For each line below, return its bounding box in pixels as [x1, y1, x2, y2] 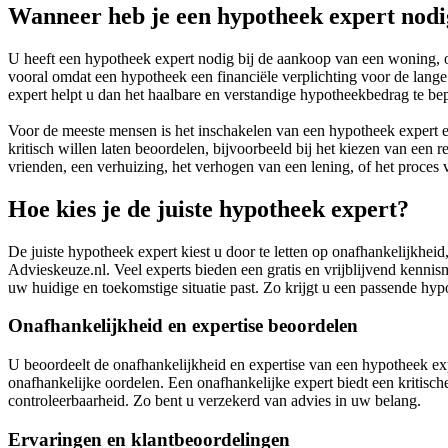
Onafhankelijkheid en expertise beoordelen [8, 315, 358, 337]
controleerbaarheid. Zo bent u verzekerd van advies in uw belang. [8, 392, 421, 410]
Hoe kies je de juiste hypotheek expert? [8, 195, 409, 222]
